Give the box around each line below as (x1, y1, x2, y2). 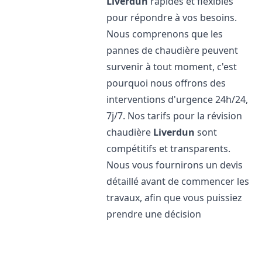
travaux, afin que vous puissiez (106, 191, 243, 204)
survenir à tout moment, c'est (106, 60, 237, 73)
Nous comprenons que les (106, 27, 223, 40)
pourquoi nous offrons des (106, 77, 226, 89)
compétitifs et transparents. (106, 142, 231, 155)
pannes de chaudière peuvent (106, 44, 239, 57)
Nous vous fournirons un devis (106, 158, 243, 171)
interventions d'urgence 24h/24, (106, 93, 249, 106)
